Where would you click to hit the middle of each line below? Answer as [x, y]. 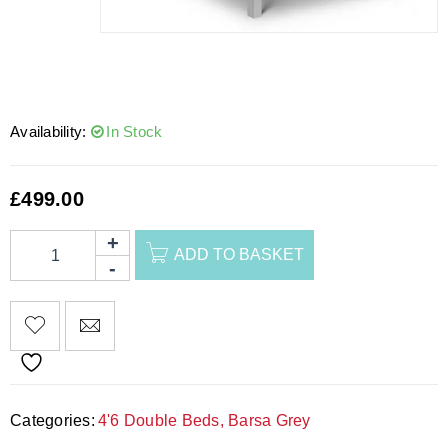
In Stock [134, 131]
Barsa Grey [269, 420]
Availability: [48, 131]
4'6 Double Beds [158, 420]
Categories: [52, 420]
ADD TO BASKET [239, 254]
